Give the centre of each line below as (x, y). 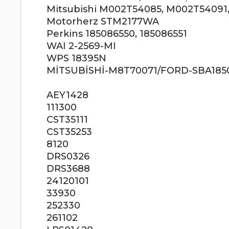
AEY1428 (68, 95)
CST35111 (67, 120)
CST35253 (70, 132)
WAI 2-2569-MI (82, 46)
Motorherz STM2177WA (103, 21)
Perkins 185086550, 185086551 (117, 34)
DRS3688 (68, 169)
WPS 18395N (77, 58)
